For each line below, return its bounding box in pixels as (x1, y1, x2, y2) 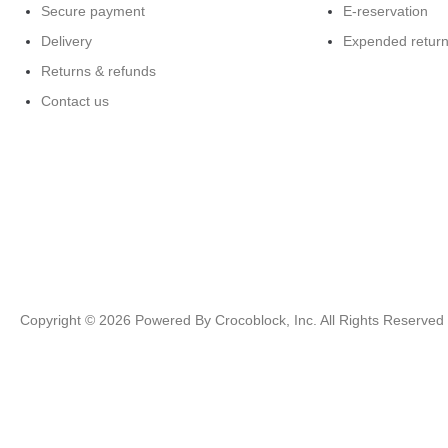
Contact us (41, 93, 109, 110)
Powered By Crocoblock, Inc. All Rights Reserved (131, 312, 444, 329)
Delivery (41, 33, 92, 50)
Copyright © (20, 312, 99, 329)
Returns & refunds (41, 63, 156, 80)
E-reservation (342, 3, 428, 20)
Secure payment (41, 3, 145, 20)
